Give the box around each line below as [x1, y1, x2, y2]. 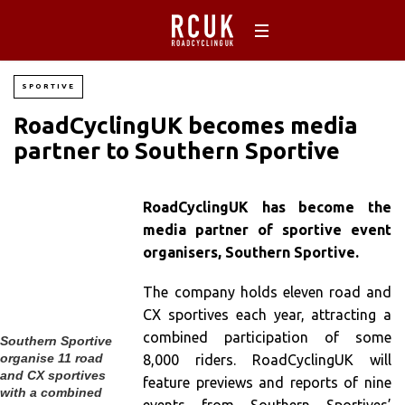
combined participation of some [143, 329, 391, 346]
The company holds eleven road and [143, 284, 391, 301]
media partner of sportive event [143, 221, 391, 239]
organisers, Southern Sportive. [143, 244, 360, 261]
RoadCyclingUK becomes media [14, 112, 358, 138]
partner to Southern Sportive [14, 137, 340, 164]
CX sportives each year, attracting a [143, 306, 391, 324]
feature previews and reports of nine [143, 374, 391, 391]
